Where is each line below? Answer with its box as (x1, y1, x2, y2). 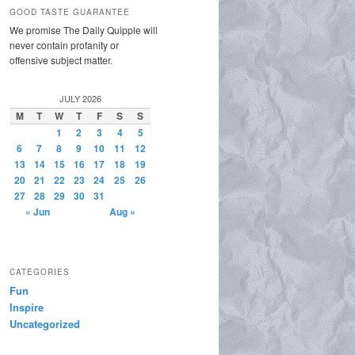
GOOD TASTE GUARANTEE (10, 6, 130, 17)
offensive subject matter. (10, 52, 113, 67)
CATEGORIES (10, 266, 70, 278)
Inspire (10, 300, 44, 315)
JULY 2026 (59, 92, 101, 105)
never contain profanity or (10, 37, 119, 52)
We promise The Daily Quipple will (10, 22, 158, 36)
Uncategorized (10, 316, 80, 332)
